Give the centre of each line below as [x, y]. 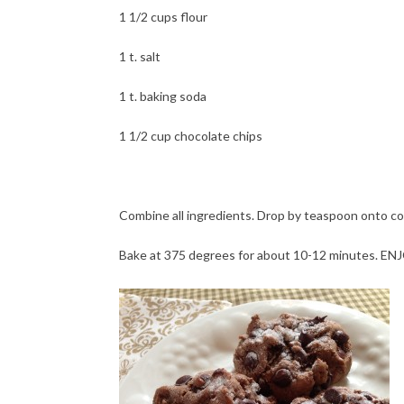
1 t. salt [140, 56]
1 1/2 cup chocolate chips [191, 136]
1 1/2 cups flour [163, 17]
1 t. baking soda [163, 96]
